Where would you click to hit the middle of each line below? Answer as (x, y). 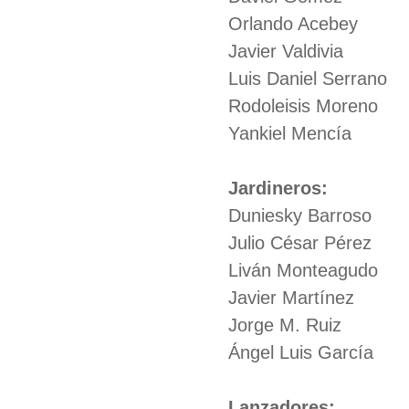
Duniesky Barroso (300, 215)
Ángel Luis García (301, 352)
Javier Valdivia (286, 51)
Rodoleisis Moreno (303, 106)
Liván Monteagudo (303, 270)
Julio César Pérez (300, 243)
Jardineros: (278, 188)
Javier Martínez (291, 298)
